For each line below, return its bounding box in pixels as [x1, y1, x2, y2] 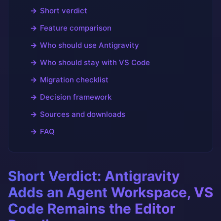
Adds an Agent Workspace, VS [8, 184, 213, 201]
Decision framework [40, 92, 111, 102]
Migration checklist [40, 75, 109, 84]
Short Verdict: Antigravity [8, 168, 180, 184]
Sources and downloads [40, 110, 125, 119]
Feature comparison [40, 23, 111, 33]
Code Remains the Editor [8, 200, 175, 217]
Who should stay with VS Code [40, 58, 150, 67]
